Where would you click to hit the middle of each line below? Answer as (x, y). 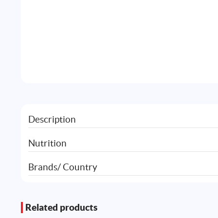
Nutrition (47, 143)
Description (52, 119)
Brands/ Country (63, 167)
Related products (62, 208)
